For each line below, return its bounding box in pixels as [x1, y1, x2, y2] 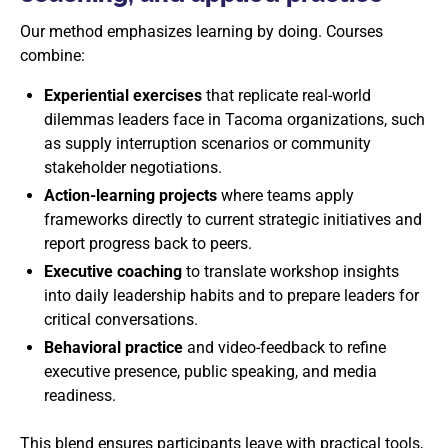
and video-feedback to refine [183, 338, 386, 357]
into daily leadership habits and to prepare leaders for [44, 286, 419, 305]
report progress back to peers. [44, 234, 252, 253]
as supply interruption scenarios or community [44, 134, 371, 153]
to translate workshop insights [182, 262, 399, 281]
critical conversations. [44, 310, 198, 329]
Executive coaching [44, 262, 182, 281]
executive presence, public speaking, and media [44, 362, 377, 381]
